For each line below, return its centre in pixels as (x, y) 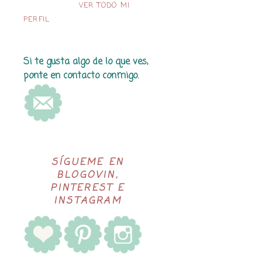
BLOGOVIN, (88, 175)
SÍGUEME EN (88, 163)
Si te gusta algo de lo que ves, (86, 62)
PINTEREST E (88, 188)
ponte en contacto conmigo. (81, 76)
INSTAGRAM (88, 201)
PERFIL (37, 20)
